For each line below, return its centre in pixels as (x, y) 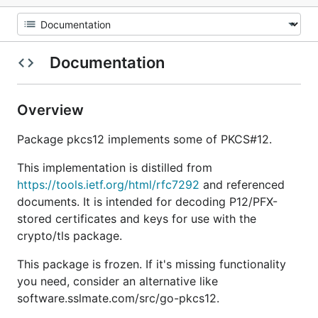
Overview (52, 110)
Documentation (107, 62)
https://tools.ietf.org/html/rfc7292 (108, 185)
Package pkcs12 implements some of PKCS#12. (144, 139)
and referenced (242, 185)
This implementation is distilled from (115, 168)
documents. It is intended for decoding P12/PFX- (147, 202)
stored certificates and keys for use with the (137, 219)
